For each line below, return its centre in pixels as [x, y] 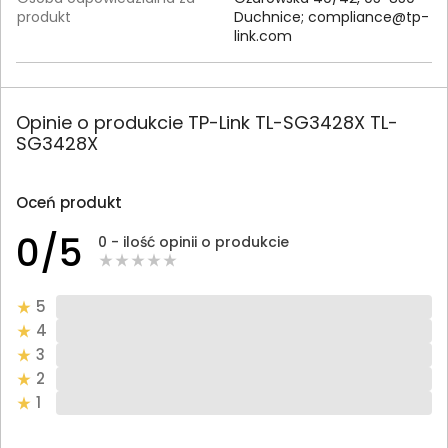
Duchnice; [271, 16]
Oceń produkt [69, 202]
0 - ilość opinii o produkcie [193, 242]
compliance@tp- [368, 16]
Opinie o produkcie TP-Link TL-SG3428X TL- [207, 122]
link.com [263, 35]
